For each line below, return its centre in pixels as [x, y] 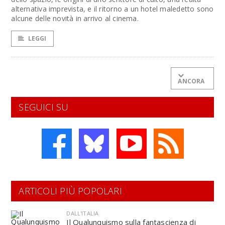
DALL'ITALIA [83, 213]
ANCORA [191, 81]
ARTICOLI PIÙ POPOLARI [70, 191]
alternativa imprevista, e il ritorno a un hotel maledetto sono [113, 9]
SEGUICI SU [44, 107]
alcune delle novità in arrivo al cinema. [75, 18]
